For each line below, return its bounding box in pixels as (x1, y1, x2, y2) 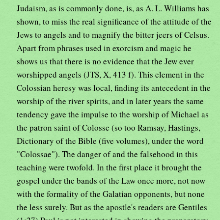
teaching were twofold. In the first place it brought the (17, 162, 202, 173)
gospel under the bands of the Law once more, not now (17, 175, 205, 187)
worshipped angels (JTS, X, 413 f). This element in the (17, 69, 204, 81)
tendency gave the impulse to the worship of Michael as (17, 109, 209, 120)
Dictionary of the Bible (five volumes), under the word (17, 135, 204, 147)
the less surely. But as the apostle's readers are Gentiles (17, 201, 207, 213)
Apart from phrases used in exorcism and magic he (17, 42, 192, 54)
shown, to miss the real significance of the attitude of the (17, 16, 212, 27)
